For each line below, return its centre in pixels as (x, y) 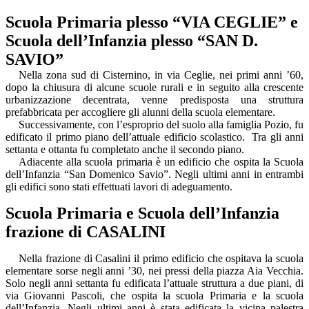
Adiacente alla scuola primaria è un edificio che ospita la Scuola (161, 162)
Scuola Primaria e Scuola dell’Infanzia (142, 213)
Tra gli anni (278, 137)
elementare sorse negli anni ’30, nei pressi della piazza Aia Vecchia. (154, 271)
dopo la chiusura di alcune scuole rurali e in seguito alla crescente (154, 88)
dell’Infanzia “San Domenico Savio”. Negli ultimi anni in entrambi (154, 175)
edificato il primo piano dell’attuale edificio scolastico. (125, 137)
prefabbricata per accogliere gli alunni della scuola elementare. (140, 112)
